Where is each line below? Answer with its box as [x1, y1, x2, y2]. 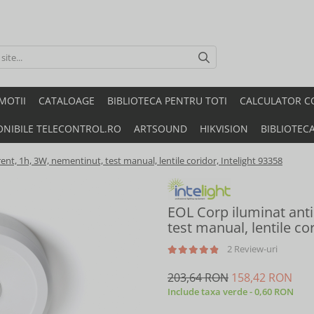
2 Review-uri [227, 242, 278, 255]
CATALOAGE [39, 93, 95, 107]
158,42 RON [231, 269, 292, 285]
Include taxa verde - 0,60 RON [168, 285, 294, 298]
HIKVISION [200, 121, 248, 135]
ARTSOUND [134, 121, 187, 135]
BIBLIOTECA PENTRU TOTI [107, 93, 227, 107]
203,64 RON [168, 269, 228, 285]
